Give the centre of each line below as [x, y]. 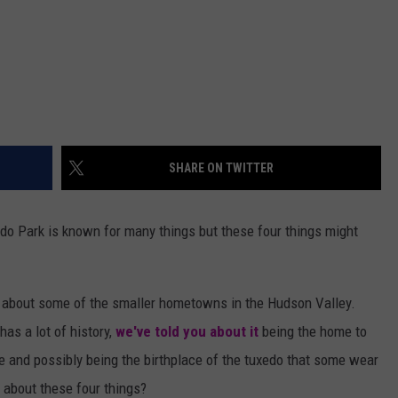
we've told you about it [187, 332]
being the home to [313, 332]
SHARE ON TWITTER [221, 168]
